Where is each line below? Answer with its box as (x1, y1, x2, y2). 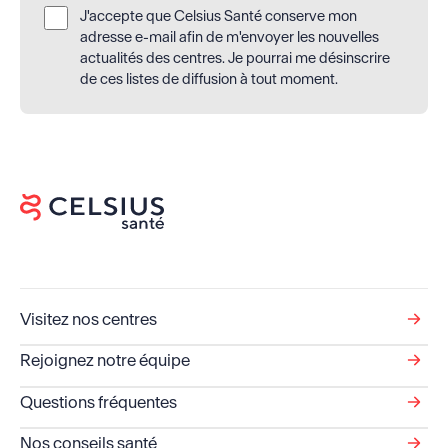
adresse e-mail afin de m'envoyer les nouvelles (79, 27, 379, 46)
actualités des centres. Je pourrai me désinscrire (79, 48, 390, 67)
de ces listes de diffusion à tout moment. (79, 69, 338, 88)
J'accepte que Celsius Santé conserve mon (79, 6, 357, 25)
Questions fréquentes (19, 391, 177, 412)
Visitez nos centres (19, 308, 157, 329)
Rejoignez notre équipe (19, 350, 190, 371)
